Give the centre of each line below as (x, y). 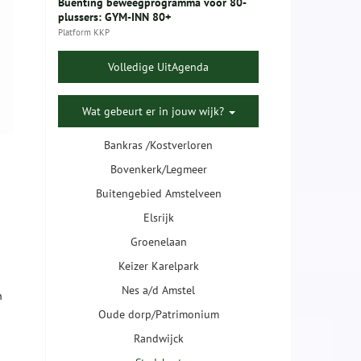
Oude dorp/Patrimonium (158, 315)
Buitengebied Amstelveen (158, 194)
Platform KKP (84, 33)
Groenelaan (158, 242)
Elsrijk (158, 218)
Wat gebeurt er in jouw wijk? (154, 112)
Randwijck (158, 339)
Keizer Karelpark (158, 266)
